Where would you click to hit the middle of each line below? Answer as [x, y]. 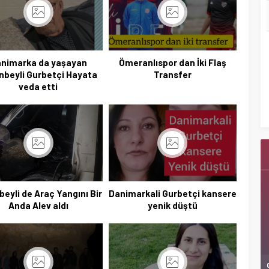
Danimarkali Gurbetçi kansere [172, 193]
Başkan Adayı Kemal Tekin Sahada [177, 76]
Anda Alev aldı [38, 205]
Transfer [172, 74]
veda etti [38, 86]
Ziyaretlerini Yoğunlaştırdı [177, 88]
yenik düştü [172, 205]
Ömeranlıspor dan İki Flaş [172, 62]
